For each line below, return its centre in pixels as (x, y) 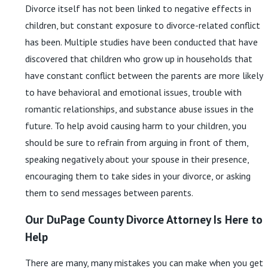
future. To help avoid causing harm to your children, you (136, 126)
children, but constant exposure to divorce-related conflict (143, 25)
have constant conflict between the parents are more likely (144, 75)
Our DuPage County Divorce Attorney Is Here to (144, 219)
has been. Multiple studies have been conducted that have (141, 42)
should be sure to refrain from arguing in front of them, (137, 142)
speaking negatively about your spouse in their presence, (137, 159)
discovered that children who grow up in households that (139, 59)
